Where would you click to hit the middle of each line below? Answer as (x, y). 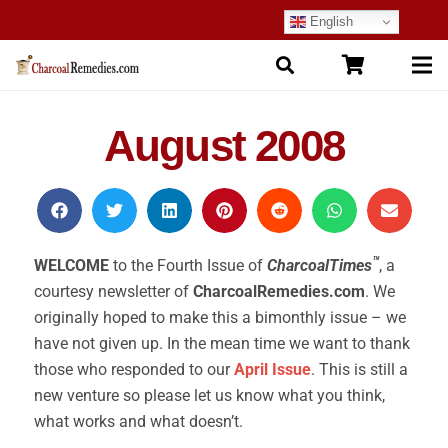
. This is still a (359, 369)
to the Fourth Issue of (188, 265)
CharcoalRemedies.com (279, 291)
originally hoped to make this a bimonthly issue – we (220, 317)
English (329, 21)
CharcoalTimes (319, 265)
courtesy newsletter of (113, 291)
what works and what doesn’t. (140, 421)
